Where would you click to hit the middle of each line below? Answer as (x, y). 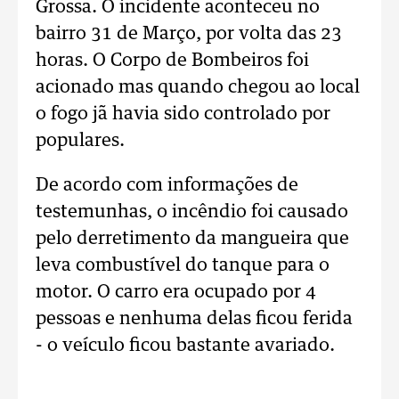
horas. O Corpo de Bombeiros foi (172, 61)
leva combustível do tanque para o (183, 265)
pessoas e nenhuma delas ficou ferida (194, 319)
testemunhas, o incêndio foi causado (192, 212)
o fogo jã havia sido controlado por (183, 114)
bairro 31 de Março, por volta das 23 (189, 34)
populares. (80, 141)
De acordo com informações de (167, 185)
